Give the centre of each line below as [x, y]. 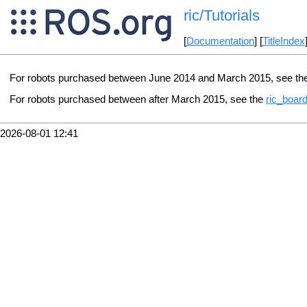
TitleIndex [283, 41]
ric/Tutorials [221, 16]
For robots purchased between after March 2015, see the [138, 99]
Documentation [220, 41]
